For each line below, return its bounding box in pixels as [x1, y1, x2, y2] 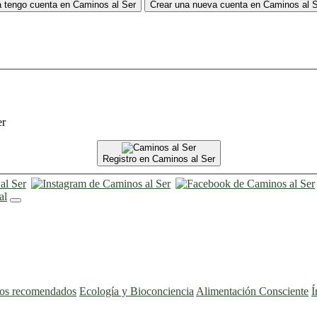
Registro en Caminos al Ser [102, 154, 215, 165]
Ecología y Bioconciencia [79, 284, 194, 297]
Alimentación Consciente [196, 284, 309, 297]
